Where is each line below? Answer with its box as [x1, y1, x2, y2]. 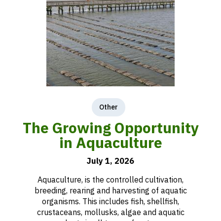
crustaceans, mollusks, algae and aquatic [37, 207, 184, 217]
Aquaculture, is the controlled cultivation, [37, 175, 184, 184]
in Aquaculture [59, 133, 162, 152]
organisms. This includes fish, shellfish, [42, 196, 179, 206]
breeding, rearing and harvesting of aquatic [34, 185, 187, 195]
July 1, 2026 [87, 156, 134, 166]
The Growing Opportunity [22, 118, 199, 137]
